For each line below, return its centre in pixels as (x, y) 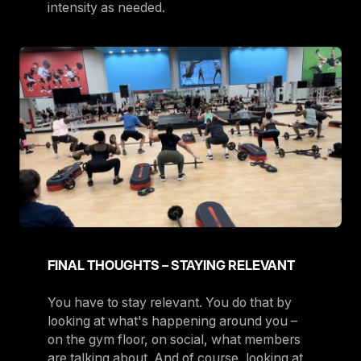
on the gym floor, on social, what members (174, 340)
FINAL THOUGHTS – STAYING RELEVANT (171, 266)
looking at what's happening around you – (172, 322)
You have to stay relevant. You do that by (169, 303)
